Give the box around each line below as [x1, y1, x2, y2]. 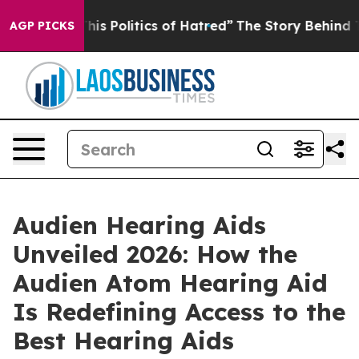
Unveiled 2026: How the [13, 239, 297, 269]
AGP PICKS [10, 18, 75, 33]
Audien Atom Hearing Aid [13, 268, 328, 298]
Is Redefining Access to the [13, 296, 345, 327]
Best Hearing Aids [13, 325, 234, 356]
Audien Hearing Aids [13, 210, 266, 240]
